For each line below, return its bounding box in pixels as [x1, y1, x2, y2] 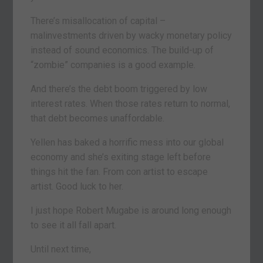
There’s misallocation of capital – [31, 15, 166, 26]
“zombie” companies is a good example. [31, 59, 196, 70]
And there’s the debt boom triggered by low [31, 83, 208, 95]
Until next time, [31, 243, 92, 255]
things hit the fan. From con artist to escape [31, 166, 208, 177]
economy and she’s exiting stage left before [31, 151, 211, 163]
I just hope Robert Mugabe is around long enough [31, 204, 232, 216]
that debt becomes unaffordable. [31, 112, 165, 124]
